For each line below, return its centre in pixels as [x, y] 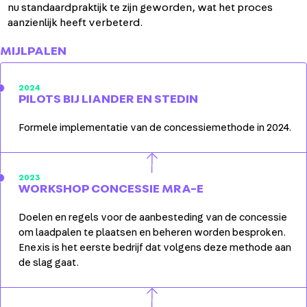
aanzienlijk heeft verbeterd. [76, 22]
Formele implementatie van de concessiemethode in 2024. [155, 127]
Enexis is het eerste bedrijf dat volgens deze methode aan [155, 247]
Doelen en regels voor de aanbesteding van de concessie [153, 217]
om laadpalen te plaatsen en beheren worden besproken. [152, 232]
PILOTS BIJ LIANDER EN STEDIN [108, 99]
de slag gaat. [49, 262]
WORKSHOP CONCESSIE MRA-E [111, 189]
